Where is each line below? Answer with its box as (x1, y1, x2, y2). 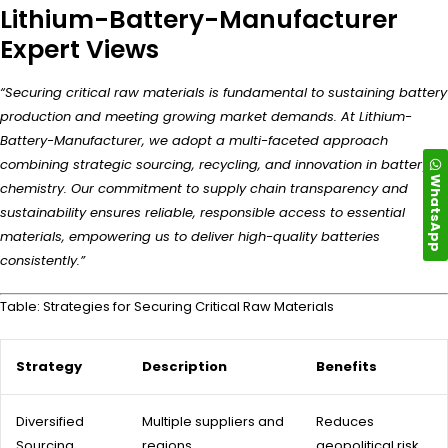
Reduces (316, 411, 374, 431)
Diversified (16, 411, 84, 431)
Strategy (16, 356, 82, 376)
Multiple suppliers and (142, 411, 284, 431)
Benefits (316, 356, 377, 376)
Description (142, 356, 227, 376)
